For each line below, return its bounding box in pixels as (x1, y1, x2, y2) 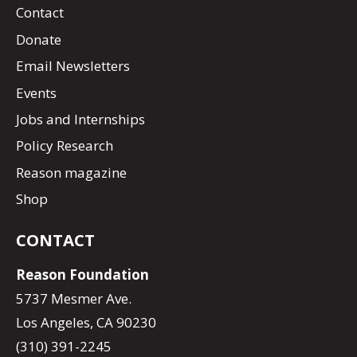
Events (16, 83, 57, 102)
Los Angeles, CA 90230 (16, 313, 156, 332)
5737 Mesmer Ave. (16, 289, 131, 308)
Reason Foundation (16, 265, 149, 284)
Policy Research (16, 136, 113, 155)
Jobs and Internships (16, 110, 145, 129)
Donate (16, 29, 61, 49)
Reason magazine (16, 163, 127, 182)
